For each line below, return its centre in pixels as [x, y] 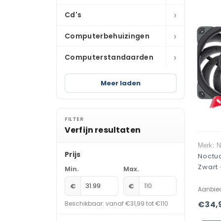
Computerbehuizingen [107, 36]
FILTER [74, 119]
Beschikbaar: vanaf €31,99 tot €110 [116, 203]
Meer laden [121, 83]
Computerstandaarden [109, 57]
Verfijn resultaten [103, 130]
